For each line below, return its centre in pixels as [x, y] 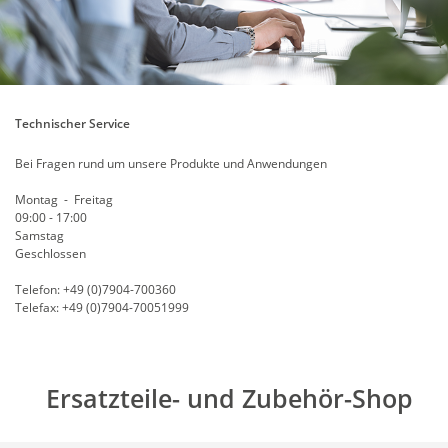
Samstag [39, 235]
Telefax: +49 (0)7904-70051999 [102, 307]
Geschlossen [50, 253]
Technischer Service [72, 123]
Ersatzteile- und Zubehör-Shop [229, 397]
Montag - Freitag [64, 199]
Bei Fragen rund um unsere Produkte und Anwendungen [171, 163]
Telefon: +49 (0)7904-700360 [95, 289]
